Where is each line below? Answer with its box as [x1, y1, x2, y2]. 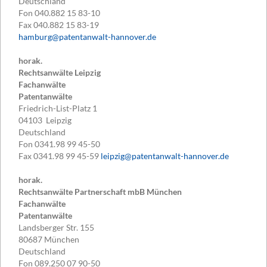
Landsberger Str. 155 [18, 222, 94, 233]
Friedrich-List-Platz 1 [18, 103, 97, 114]
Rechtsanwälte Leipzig [18, 67, 101, 78]
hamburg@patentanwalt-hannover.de [18, 32, 156, 42]
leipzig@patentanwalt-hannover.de [101, 151, 229, 162]
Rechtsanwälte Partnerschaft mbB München [18, 187, 182, 197]
